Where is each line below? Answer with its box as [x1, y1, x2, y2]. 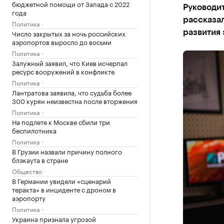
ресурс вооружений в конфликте [12, 66, 114, 76]
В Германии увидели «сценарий [12, 175, 111, 185]
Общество [12, 166, 42, 175]
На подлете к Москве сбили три [12, 116, 110, 126]
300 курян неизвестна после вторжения [12, 95, 137, 105]
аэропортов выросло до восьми [12, 36, 111, 46]
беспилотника [12, 125, 56, 135]
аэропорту [12, 192, 45, 202]
